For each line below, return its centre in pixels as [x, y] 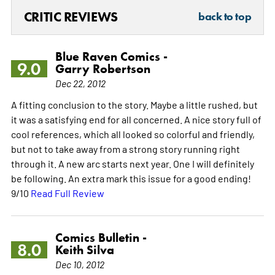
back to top [225, 16]
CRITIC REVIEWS [71, 17]
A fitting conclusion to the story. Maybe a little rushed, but [134, 104]
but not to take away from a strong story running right [125, 148]
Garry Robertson [103, 68]
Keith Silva [84, 250]
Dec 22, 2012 [80, 83]
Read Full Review [67, 192]
